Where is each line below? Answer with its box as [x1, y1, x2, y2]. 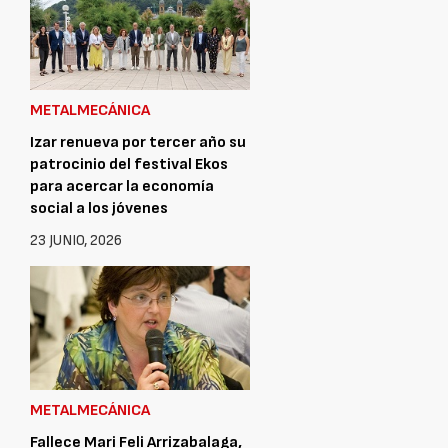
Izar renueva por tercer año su [30, 132, 246, 152]
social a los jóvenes [30, 198, 168, 218]
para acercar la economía [30, 176, 214, 196]
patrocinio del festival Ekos [30, 154, 228, 174]
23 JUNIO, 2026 [30, 230, 122, 250]
